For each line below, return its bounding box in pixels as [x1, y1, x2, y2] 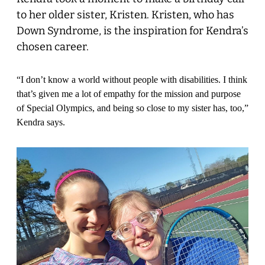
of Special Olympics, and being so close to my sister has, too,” [17, 102, 248, 113]
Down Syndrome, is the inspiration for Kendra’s [17, 24, 248, 37]
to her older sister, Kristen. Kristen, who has [17, 8, 234, 21]
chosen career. [17, 40, 93, 53]
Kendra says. [17, 117, 70, 127]
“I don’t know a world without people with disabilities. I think [17, 74, 247, 85]
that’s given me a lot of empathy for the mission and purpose [17, 88, 241, 99]
